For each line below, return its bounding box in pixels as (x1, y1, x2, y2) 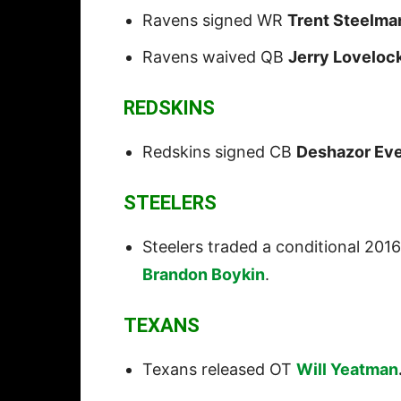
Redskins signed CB (142, 142, 296, 162)
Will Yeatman (296, 360, 398, 380)
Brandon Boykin (142, 265, 265, 285)
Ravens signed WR (142, 11, 287, 30)
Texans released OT (142, 360, 296, 380)
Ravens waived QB (142, 47, 288, 67)
